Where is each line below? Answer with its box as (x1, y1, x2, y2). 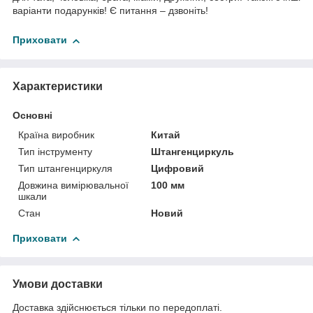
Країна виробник (18, 129, 94, 140)
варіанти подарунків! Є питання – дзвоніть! (13, 5, 208, 17)
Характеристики (13, 80, 103, 92)
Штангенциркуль (151, 145, 235, 157)
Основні (13, 109, 52, 121)
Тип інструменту (18, 145, 92, 157)
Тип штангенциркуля (18, 162, 112, 174)
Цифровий (151, 162, 205, 174)
